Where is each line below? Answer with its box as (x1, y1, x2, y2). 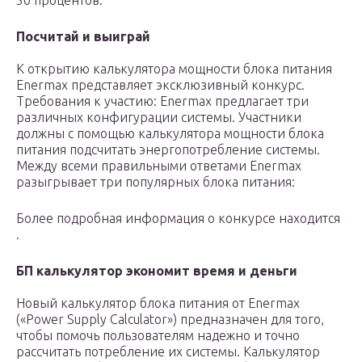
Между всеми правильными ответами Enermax (16, 158, 301, 174)
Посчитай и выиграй (16, 29, 150, 44)
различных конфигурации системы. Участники (16, 110, 301, 125)
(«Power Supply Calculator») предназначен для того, (16, 312, 324, 327)
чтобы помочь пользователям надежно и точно (16, 328, 300, 343)
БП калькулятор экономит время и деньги (16, 263, 297, 279)
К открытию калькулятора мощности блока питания (16, 61, 332, 77)
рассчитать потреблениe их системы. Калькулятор (16, 344, 320, 360)
